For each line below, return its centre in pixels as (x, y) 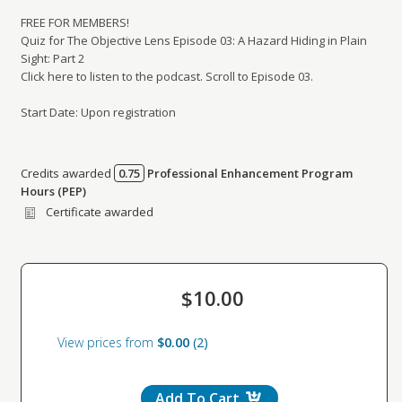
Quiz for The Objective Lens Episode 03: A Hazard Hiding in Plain (193, 41)
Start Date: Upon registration (98, 113)
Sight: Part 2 (52, 59)
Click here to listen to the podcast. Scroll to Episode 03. (166, 77)
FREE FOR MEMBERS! (74, 23)
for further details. (94, 201)
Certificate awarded (99, 212)
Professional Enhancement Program (249, 174)
